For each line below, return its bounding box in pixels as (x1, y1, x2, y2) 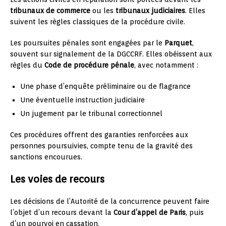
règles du (10, 61, 44, 69)
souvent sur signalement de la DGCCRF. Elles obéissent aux (10, 49, 212, 58)
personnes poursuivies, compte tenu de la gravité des (10, 141, 193, 150)
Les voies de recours (10, 173, 104, 185)
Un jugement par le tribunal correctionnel (20, 109, 162, 118)
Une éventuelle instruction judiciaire (20, 95, 145, 104)
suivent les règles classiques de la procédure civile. (10, 17, 185, 26)
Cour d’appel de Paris (114, 208, 186, 216)
